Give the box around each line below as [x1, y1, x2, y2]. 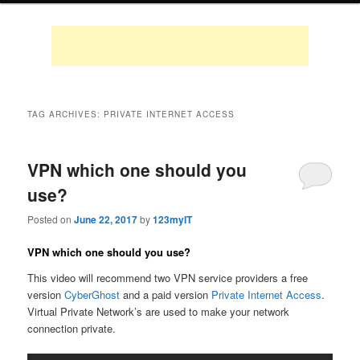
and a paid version [120, 286, 212, 302]
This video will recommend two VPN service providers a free [27, 269, 309, 285]
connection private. [27, 320, 117, 336]
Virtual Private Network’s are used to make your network [27, 303, 290, 319]
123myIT [153, 211, 193, 227]
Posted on [27, 211, 75, 226]
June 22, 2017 [74, 211, 138, 227]
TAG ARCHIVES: [27, 108, 104, 120]
